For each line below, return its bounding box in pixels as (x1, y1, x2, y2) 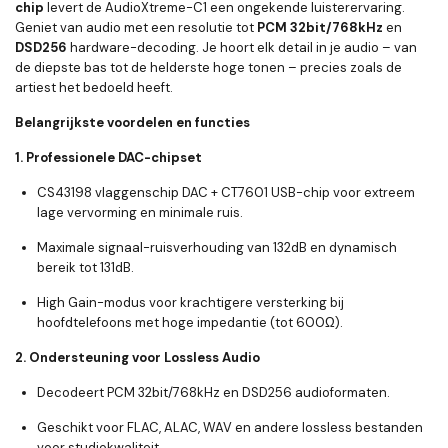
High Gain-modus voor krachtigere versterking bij (37, 294, 344, 312)
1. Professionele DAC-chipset (15, 149, 202, 167)
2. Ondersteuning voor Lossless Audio (15, 349, 260, 367)
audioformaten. (292, 384, 390, 402)
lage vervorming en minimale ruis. (37, 204, 243, 222)
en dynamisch (307, 239, 397, 257)
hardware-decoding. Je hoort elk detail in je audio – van (67, 39, 417, 57)
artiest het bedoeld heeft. (15, 79, 173, 97)
